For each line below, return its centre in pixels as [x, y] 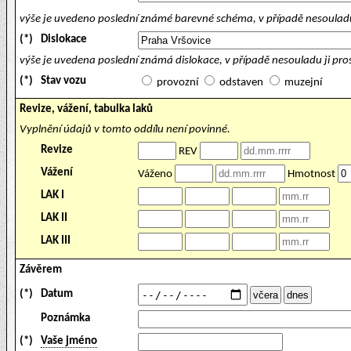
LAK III [56, 241]
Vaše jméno [69, 341]
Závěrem [41, 270]
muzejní [303, 83]
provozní [177, 83]
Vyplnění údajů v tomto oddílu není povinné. [125, 130]
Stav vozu [63, 81]
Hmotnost [311, 174]
